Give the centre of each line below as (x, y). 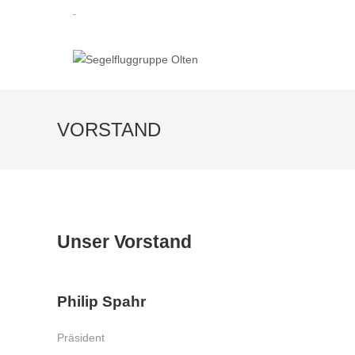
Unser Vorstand (124, 242)
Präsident (81, 338)
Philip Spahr (101, 302)
